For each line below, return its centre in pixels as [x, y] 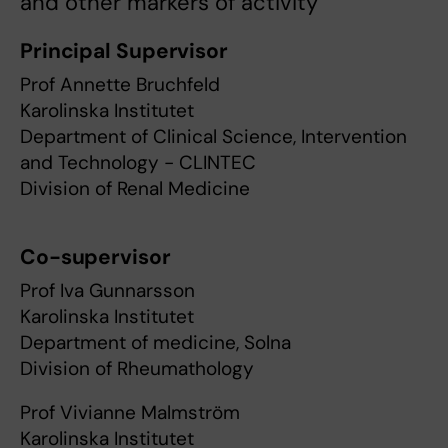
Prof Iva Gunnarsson [107, 291]
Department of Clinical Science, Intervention [213, 137]
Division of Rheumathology [137, 369]
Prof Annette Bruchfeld [120, 85]
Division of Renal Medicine [135, 189]
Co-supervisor [95, 257]
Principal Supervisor [124, 51]
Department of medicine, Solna [155, 343]
